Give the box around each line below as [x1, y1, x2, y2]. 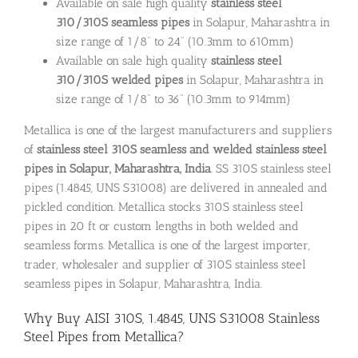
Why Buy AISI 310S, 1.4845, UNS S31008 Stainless [24, 309, 320, 326]
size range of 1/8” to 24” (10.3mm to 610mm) [56, 34, 294, 50]
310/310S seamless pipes [56, 15, 189, 30]
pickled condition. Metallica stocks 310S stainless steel [24, 199, 304, 214]
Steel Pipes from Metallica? [24, 328, 185, 344]
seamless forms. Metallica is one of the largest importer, [24, 237, 310, 253]
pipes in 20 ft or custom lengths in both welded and [24, 218, 299, 233]
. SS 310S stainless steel [211, 161, 332, 176]
